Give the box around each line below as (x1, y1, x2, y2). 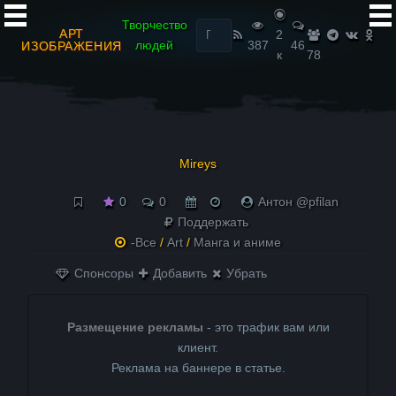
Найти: (187, 11, 226, 27)
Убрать (223, 266, 268, 280)
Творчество (121, 17, 187, 32)
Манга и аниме (194, 235, 281, 249)
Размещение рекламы (66, 320, 203, 334)
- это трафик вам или (202, 320, 330, 334)
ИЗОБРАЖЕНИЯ (21, 38, 122, 53)
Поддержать (173, 215, 248, 229)
